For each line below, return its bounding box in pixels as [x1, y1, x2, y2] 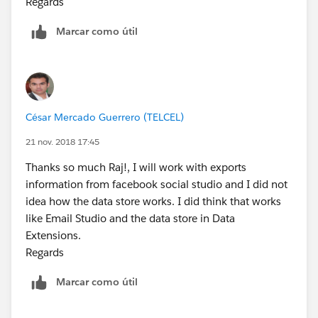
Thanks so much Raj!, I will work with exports [26, 160, 246, 174]
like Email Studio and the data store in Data [26, 211, 235, 225]
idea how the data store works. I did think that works [26, 194, 281, 208]
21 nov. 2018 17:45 [26, 135, 99, 148]
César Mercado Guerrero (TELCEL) [26, 110, 184, 124]
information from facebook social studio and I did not [26, 177, 287, 191]
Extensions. [26, 228, 81, 242]
